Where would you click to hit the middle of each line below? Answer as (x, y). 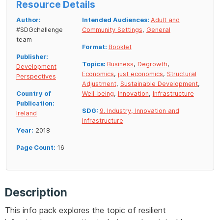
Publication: (35, 104)
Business (120, 64)
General (158, 30)
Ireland (27, 113)
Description (36, 192)
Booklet (120, 47)
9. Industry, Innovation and (139, 111)
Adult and (165, 20)
